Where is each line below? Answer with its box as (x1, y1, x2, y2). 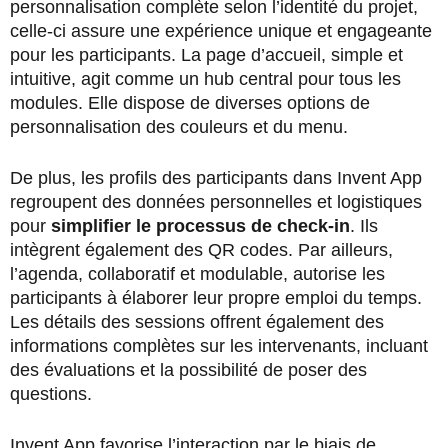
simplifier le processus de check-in (51, 216, 350, 237)
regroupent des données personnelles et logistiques (10, 192, 422, 213)
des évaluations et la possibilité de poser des (10, 360, 367, 381)
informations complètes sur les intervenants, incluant (10, 336, 428, 357)
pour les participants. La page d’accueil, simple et (10, 45, 403, 66)
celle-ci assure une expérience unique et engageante (10, 21, 432, 42)
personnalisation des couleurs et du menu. (10, 117, 348, 138)
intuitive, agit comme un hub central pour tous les (10, 69, 401, 90)
